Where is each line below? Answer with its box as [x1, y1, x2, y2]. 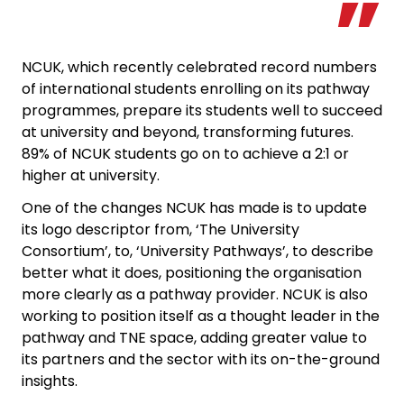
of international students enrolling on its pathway [22, 78, 370, 99]
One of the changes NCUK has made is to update [22, 197, 367, 218]
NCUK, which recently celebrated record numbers [22, 56, 377, 78]
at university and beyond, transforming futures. [22, 121, 353, 142]
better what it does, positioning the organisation [22, 262, 362, 283]
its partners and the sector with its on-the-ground [22, 348, 380, 370]
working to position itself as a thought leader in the [22, 305, 380, 326]
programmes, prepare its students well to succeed [22, 99, 382, 121]
